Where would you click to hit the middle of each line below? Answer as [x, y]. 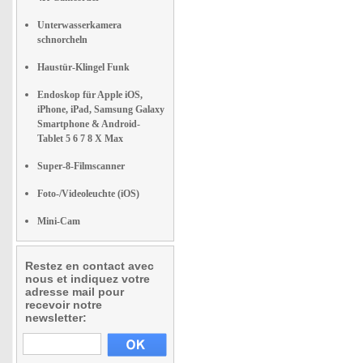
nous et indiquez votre [88, 279]
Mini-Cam [59, 221]
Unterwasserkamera [79, 25]
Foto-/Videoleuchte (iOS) [88, 194]
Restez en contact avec [90, 266]
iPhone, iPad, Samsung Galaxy [101, 109]
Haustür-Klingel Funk [83, 67]
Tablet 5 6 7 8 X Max [80, 139]
